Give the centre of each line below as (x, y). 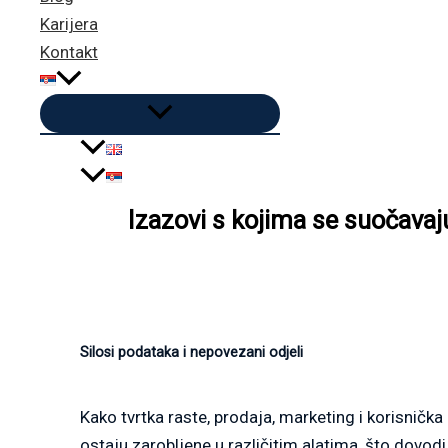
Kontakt (69, 52)
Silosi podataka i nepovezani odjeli (191, 351)
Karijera (69, 24)
